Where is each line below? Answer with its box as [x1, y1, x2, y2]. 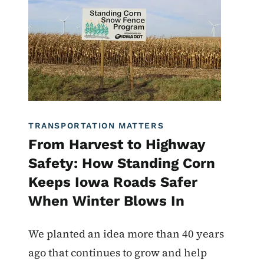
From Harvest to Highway [28, 136, 206, 153]
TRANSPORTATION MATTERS [28, 121, 164, 131]
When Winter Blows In [28, 193, 184, 210]
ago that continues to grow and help [28, 245, 207, 260]
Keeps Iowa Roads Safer [28, 174, 197, 191]
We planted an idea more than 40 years [28, 226, 224, 242]
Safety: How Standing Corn [28, 155, 215, 172]
